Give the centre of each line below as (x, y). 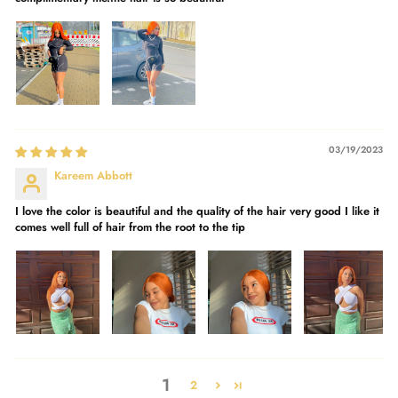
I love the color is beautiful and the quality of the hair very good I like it (197, 211)
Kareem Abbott (93, 176)
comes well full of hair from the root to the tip (130, 227)
